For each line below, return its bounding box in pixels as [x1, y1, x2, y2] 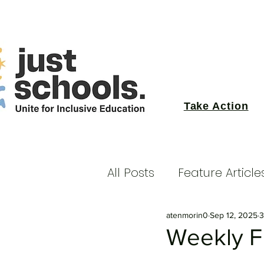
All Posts [107, 164, 154, 181]
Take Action [183, 100, 249, 112]
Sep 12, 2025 [210, 210, 258, 220]
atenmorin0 [166, 210, 208, 220]
